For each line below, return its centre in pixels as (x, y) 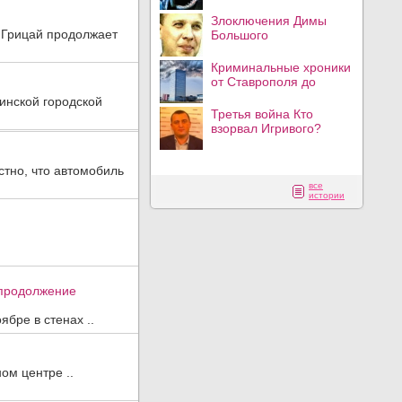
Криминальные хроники (281, 67)
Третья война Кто (262, 114)
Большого (240, 35)
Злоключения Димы (269, 21)
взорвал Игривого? (266, 128)
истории (327, 195)
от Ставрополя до (263, 82)
